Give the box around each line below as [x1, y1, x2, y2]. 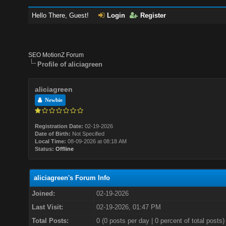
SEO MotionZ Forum [28, 51, 84, 59]
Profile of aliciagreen [37, 61, 103, 68]
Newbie [42, 97, 63, 103]
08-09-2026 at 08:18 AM [66, 138, 127, 144]
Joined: [31, 190, 55, 197]
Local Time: [35, 138, 67, 144]
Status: [35, 146, 54, 152]
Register [140, 12, 166, 19]
